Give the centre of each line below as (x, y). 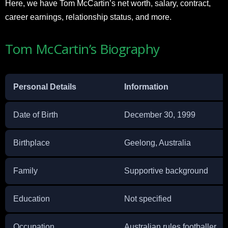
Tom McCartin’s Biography (82, 49)
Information (146, 87)
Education (32, 198)
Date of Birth (36, 115)
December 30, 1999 (160, 115)
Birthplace (32, 142)
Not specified (148, 198)
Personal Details (45, 87)
